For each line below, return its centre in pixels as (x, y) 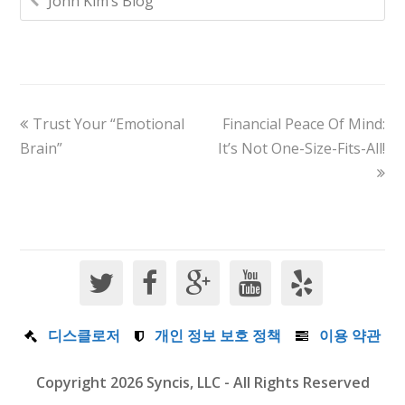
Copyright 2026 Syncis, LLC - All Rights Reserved (202, 382)
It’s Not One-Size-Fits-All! (301, 148)
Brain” (42, 148)
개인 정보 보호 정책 (218, 335)
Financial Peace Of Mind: (303, 123)
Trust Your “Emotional (109, 123)
